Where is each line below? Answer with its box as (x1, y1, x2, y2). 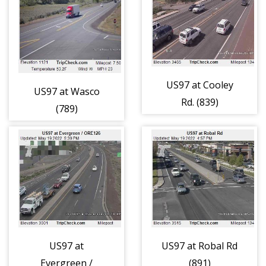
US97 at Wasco (33, 84, 100, 98)
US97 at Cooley (166, 78, 233, 92)
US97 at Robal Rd (161, 239, 237, 253)
